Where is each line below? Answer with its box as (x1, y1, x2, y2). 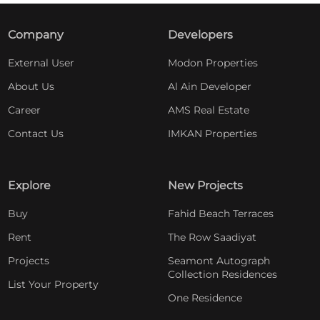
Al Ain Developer (167, 79, 251, 93)
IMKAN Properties (167, 126, 257, 140)
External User (7, 56, 74, 69)
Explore (7, 178, 51, 192)
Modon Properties (167, 56, 258, 69)
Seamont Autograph (167, 254, 270, 267)
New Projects (167, 178, 243, 192)
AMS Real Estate (167, 103, 249, 116)
